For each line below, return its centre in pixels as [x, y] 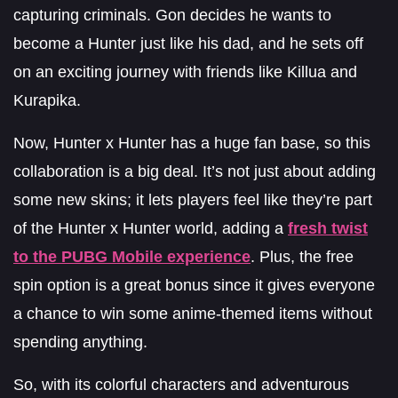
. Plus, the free [302, 256]
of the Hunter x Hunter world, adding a [151, 228]
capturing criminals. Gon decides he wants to [172, 15]
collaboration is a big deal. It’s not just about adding [195, 171]
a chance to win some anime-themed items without [193, 313]
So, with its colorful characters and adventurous [181, 384]
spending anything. [80, 342]
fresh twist [328, 228]
